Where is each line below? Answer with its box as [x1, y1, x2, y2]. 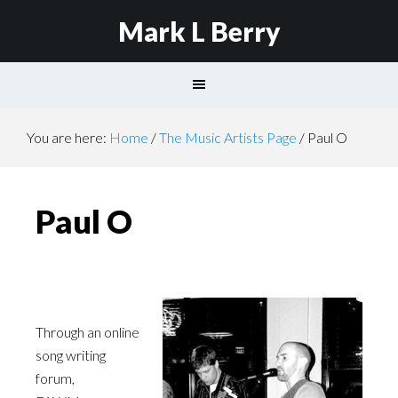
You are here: [27, 129, 109, 146]
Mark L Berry [117, 15, 281, 47]
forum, [36, 370, 75, 386]
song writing [36, 346, 106, 363]
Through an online [36, 323, 139, 340]
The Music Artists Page [159, 129, 297, 146]
